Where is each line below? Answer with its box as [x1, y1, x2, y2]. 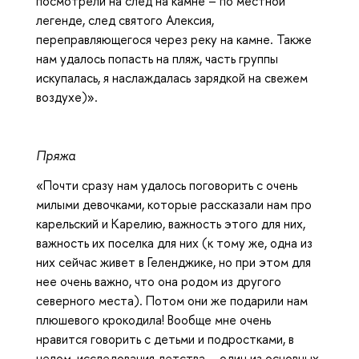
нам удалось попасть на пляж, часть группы [36, 49, 278, 67]
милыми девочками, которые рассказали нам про [36, 195, 312, 213]
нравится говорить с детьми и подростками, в [36, 329, 294, 348]
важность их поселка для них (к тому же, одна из [36, 233, 313, 252]
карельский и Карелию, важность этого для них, [36, 214, 305, 232]
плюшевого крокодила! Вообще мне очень [36, 310, 271, 329]
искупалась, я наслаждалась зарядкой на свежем [36, 68, 308, 87]
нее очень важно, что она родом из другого [36, 272, 281, 290]
